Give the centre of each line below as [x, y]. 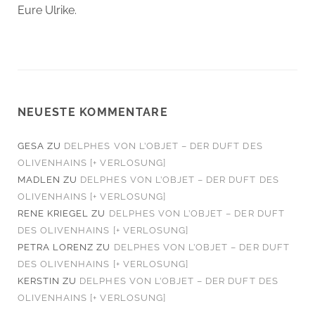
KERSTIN [39, 281]
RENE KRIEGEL [53, 214]
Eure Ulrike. [47, 11]
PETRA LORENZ [56, 247]
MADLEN [39, 180]
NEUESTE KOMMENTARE [92, 112]
